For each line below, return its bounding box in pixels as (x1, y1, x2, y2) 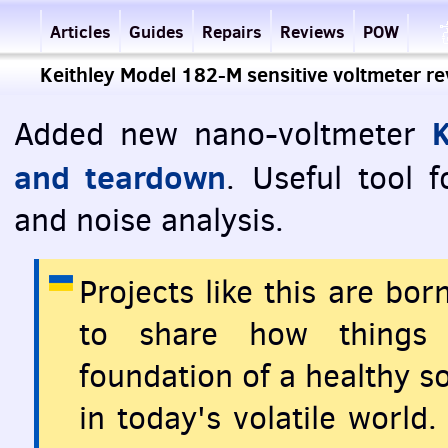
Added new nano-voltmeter (14, 113, 432, 155)
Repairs (202, 20, 262, 43)
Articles (50, 20, 111, 43)
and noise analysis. (14, 199, 284, 241)
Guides (129, 20, 184, 43)
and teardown (14, 155, 227, 199)
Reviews (280, 20, 345, 43)
